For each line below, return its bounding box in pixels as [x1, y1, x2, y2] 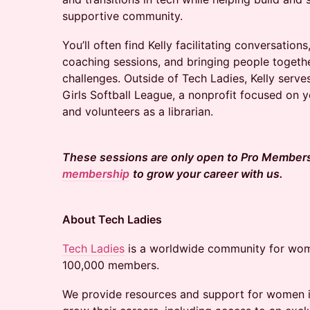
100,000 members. [62, 258, 159, 272]
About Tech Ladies [62, 212, 162, 226]
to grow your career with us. [133, 167, 283, 181]
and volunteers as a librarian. [62, 104, 213, 118]
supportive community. [62, 9, 183, 23]
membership [62, 167, 129, 181]
